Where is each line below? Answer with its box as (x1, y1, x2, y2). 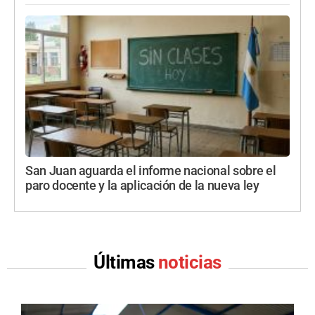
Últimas (94, 252, 158, 274)
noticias (158, 252, 221, 274)
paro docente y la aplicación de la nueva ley (25, 179, 259, 193)
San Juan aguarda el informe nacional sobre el (25, 164, 276, 179)
